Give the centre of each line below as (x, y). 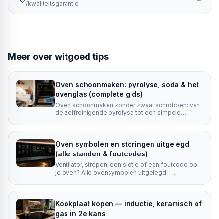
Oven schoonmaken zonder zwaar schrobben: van (128, 105)
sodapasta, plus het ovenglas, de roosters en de (125, 120)
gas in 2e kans (80, 213)
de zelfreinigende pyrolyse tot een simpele (118, 113)
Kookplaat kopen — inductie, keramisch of (129, 204)
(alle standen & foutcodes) (101, 154)
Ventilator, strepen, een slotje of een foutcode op (126, 164)
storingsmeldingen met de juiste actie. (110, 188)
